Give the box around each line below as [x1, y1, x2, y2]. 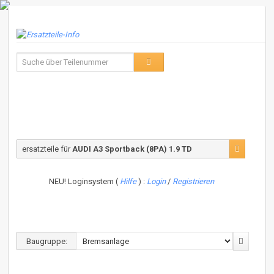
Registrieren [172, 176, 215, 186]
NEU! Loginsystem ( [49, 176, 120, 186]
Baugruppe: [26, 237, 67, 246]
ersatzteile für [22, 144, 72, 154]
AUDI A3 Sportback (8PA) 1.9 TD [72, 144, 192, 154]
